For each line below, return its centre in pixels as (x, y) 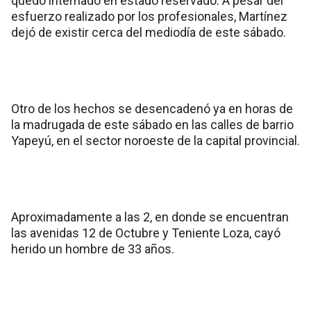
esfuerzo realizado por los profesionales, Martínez (149, 16)
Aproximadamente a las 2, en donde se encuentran (150, 217)
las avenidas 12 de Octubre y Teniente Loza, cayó (146, 233)
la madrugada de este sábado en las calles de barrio (152, 125)
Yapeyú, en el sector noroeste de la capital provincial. (155, 141)
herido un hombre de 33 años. (93, 249)
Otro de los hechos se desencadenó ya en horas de (152, 109)
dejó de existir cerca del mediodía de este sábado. (149, 32)
